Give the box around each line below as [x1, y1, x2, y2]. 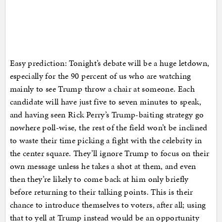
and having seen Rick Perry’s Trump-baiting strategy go [9, 109, 204, 121]
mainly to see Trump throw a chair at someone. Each [9, 83, 195, 95]
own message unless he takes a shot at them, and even [9, 160, 196, 172]
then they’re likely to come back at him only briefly [9, 173, 189, 185]
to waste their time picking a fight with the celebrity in [9, 134, 202, 147]
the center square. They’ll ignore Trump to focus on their [9, 147, 210, 160]
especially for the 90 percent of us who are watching [9, 70, 191, 82]
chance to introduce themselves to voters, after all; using [9, 199, 206, 211]
